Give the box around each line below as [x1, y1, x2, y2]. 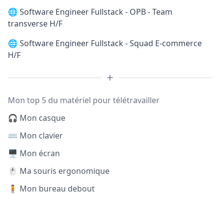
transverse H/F [8, 18, 62, 29]
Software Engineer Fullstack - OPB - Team [20, 6, 172, 17]
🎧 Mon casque [8, 112, 65, 123]
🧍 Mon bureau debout [8, 183, 95, 194]
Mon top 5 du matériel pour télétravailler [8, 95, 160, 106]
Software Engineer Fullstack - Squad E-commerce [20, 38, 202, 49]
